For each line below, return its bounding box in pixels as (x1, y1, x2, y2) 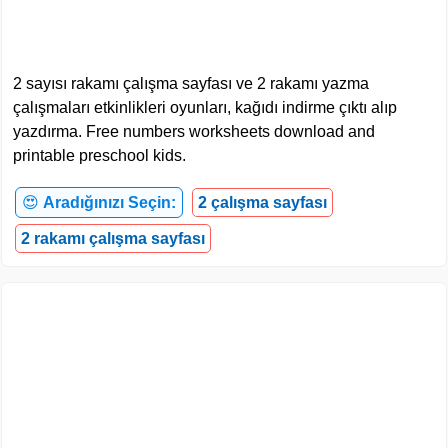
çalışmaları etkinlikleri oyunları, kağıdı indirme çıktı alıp (13, 98, 397, 116)
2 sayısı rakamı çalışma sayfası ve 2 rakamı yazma (13, 74, 369, 92)
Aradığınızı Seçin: (43, 193, 176, 211)
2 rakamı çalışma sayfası (21, 229, 205, 247)
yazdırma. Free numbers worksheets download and (13, 122, 375, 140)
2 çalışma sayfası (198, 193, 327, 211)
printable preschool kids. (13, 146, 186, 164)
